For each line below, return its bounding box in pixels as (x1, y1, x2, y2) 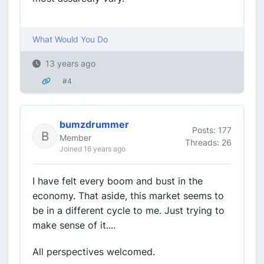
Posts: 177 (192, 124, 232, 135)
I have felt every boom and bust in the (32, 175, 203, 187)
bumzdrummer (60, 118, 129, 130)
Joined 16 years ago (60, 144, 126, 153)
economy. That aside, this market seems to (32, 190, 224, 202)
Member (60, 133, 91, 143)
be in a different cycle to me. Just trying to (32, 204, 225, 216)
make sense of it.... (32, 219, 115, 231)
